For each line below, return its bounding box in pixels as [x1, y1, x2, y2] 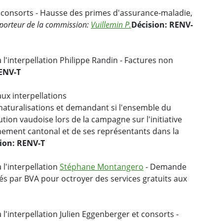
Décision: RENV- [131, 19, 193, 31]
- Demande [144, 161, 186, 173]
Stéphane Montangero [60, 161, 144, 173]
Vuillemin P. [91, 19, 131, 31]
